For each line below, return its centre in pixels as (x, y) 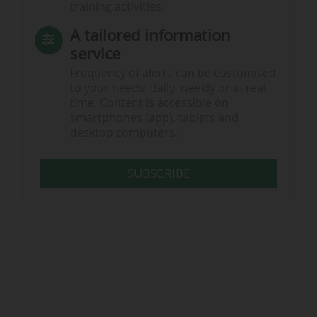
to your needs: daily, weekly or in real (168, 88)
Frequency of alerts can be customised (173, 74)
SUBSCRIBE (158, 173)
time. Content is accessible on (149, 103)
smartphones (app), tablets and (154, 118)
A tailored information (150, 35)
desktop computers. (123, 133)
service (95, 53)
